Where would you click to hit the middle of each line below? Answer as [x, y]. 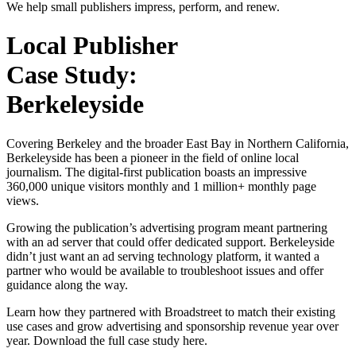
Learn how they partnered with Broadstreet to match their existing [171, 311]
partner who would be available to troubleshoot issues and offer [165, 270]
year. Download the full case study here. [107, 340]
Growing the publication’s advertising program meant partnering [167, 227]
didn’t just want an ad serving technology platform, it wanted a [163, 256]
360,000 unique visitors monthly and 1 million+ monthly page [161, 186]
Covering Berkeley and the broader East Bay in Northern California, [178, 143]
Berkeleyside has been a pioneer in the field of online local [153, 157]
